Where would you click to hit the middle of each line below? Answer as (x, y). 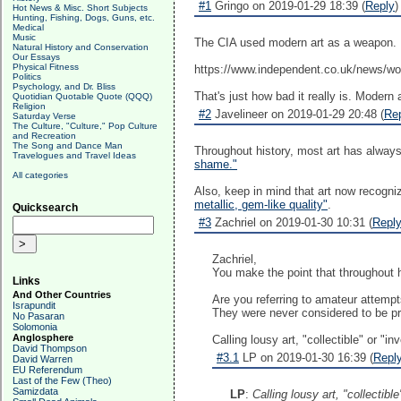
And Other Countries (62, 294)
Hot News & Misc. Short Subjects (80, 8)
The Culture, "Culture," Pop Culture (85, 126)
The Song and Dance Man (68, 145)
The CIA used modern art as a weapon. (295, 43)
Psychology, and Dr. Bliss (64, 86)
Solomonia (35, 327)
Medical (28, 27)
